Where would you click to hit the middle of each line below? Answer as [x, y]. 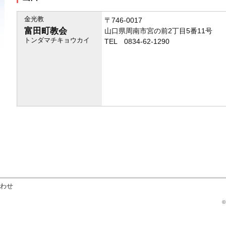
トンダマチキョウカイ [57, 40]
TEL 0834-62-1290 [137, 42]
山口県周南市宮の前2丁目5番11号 [159, 31]
